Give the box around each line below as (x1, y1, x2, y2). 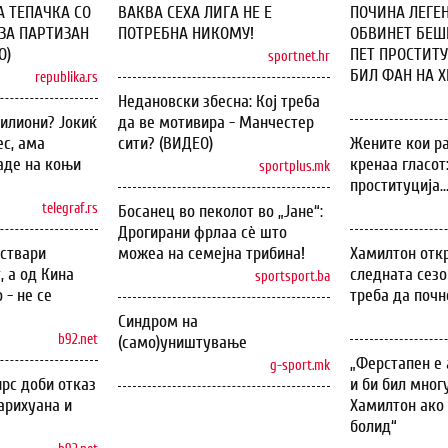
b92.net (58, 331, 98, 349)
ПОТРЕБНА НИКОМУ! (118, 23, 254, 45)
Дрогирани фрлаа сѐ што (118, 222, 287, 244)
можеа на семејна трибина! (118, 243, 305, 265)
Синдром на (118, 311, 198, 333)
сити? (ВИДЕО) (118, 133, 213, 155)
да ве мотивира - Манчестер (118, 112, 314, 134)
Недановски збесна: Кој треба (118, 91, 320, 113)
